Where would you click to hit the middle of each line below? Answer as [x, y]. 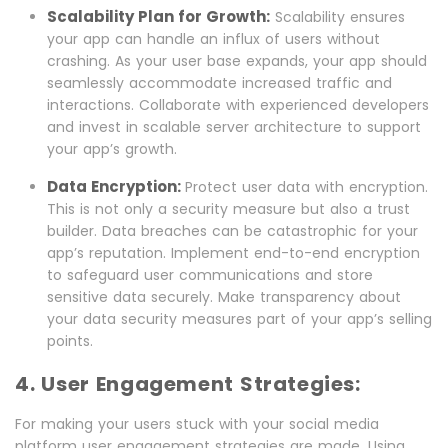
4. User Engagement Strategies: [188, 384]
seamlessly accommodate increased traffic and [219, 83]
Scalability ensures [337, 17]
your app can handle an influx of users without [213, 39]
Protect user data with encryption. [306, 187]
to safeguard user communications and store [210, 275]
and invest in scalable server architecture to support [234, 127]
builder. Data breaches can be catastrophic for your [232, 231]
